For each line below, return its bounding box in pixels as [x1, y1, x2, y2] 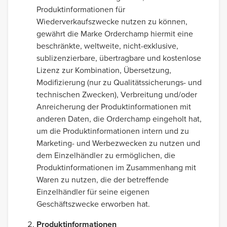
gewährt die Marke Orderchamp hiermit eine [36, 28, 193, 39]
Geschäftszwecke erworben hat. [36, 198, 152, 209]
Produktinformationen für [36, 4, 125, 15]
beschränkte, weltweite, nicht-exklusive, [36, 40, 178, 51]
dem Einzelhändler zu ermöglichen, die [36, 149, 175, 161]
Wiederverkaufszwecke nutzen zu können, [36, 16, 187, 27]
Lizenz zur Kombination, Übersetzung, [36, 64, 171, 75]
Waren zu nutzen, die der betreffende [36, 174, 169, 185]
